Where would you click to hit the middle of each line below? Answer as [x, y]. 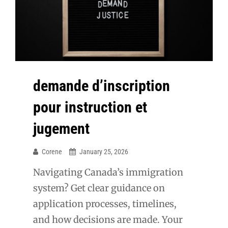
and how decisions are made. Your [108, 220]
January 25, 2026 [104, 152]
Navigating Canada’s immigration [108, 173]
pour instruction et [90, 107]
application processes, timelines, [105, 204]
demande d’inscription [102, 86]
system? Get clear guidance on [99, 188]
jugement [61, 129]
